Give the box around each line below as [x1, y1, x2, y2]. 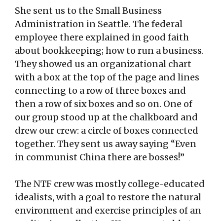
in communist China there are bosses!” [15, 151, 184, 163]
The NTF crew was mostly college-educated [15, 178, 205, 190]
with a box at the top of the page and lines [15, 72, 199, 83]
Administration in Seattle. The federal [15, 18, 183, 30]
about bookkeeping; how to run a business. [15, 45, 204, 57]
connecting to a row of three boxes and [15, 85, 186, 97]
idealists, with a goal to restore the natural [15, 191, 201, 203]
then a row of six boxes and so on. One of [15, 98, 192, 110]
